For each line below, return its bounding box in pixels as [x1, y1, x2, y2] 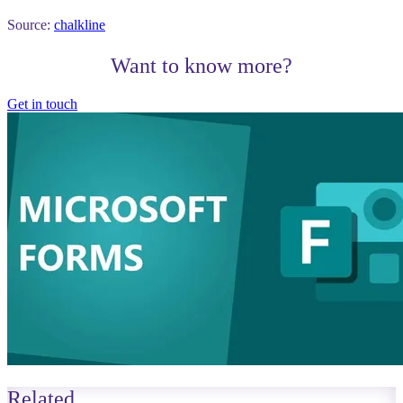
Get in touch [7, 95, 77, 112]
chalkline [54, 16, 105, 32]
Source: [7, 16, 54, 32]
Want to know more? [111, 53, 292, 77]
